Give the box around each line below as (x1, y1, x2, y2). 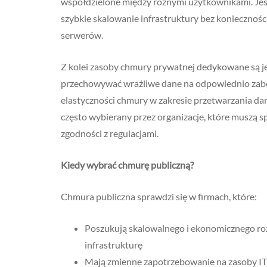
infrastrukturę (85, 239, 142, 250)
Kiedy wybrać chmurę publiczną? (61, 159, 194, 170)
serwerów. (61, 29, 103, 41)
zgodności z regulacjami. (61, 128, 159, 139)
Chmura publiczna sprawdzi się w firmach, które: (61, 191, 257, 202)
